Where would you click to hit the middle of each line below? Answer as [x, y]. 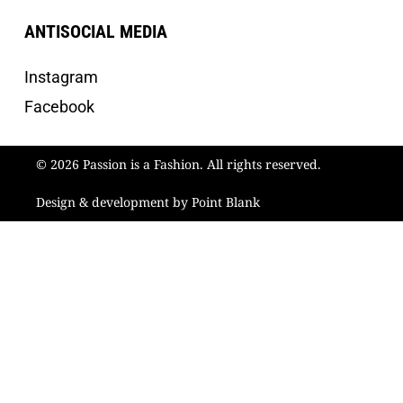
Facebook [59, 107]
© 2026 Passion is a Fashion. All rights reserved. [179, 165]
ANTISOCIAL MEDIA [96, 32]
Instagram [61, 77]
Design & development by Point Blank [148, 202]
